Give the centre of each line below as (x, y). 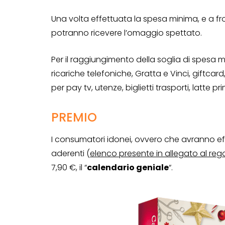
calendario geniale (128, 168)
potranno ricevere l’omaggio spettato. (127, 33)
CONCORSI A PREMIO (180, 187)
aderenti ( (71, 154)
